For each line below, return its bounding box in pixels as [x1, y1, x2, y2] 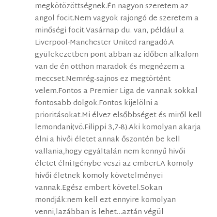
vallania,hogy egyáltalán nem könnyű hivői [35, 145, 186, 159]
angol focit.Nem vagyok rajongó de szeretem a [35, 12, 199, 26]
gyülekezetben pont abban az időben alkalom [35, 48, 199, 62]
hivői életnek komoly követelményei [35, 170, 163, 183]
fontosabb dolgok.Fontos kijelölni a [35, 97, 159, 110]
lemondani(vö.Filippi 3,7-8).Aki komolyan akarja [35, 121, 201, 135]
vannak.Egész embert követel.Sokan [35, 182, 163, 195]
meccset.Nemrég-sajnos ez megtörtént [35, 73, 171, 86]
